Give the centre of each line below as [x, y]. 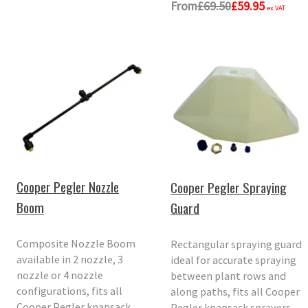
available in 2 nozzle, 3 [70, 259]
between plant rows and [229, 275]
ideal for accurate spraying [234, 260]
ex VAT [276, 8]
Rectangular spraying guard [236, 244]
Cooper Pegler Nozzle [68, 187]
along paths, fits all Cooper [235, 291]
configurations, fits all [70, 290]
